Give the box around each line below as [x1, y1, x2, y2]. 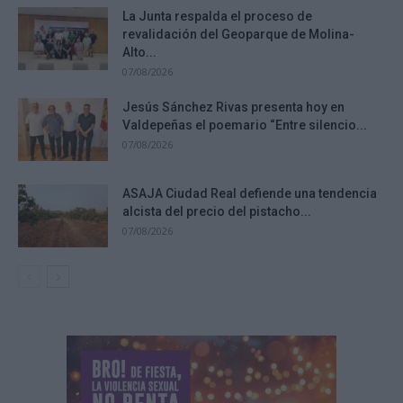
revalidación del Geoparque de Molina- [122, 27, 354, 42]
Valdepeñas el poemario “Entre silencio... [122, 118, 367, 133]
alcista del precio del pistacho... [122, 204, 311, 219]
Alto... [122, 45, 157, 60]
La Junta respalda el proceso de [122, 9, 312, 24]
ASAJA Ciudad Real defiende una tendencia [122, 186, 377, 201]
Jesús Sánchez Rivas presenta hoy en [122, 100, 345, 115]
